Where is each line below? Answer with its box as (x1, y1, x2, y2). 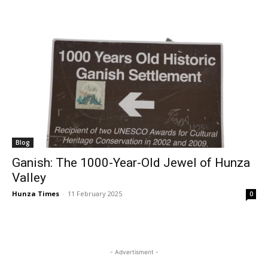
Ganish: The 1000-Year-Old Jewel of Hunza (12, 156, 250, 170)
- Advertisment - (109, 248, 159, 255)
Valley (12, 170, 46, 185)
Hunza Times (12, 189, 59, 198)
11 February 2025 (68, 189, 122, 198)
